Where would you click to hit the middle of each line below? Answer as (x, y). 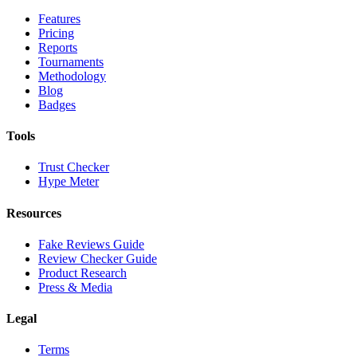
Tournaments (71, 61)
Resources (34, 213)
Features (59, 18)
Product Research (82, 273)
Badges (57, 104)
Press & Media (75, 287)
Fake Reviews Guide (91, 244)
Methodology (72, 76)
